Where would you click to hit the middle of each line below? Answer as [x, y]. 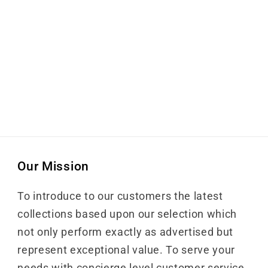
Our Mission [53, 167]
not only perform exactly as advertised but [126, 232]
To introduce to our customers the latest [120, 197]
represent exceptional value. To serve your [127, 250]
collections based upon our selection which [127, 214]
